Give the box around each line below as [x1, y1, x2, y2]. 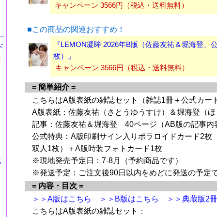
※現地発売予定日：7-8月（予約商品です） [32, 156, 183, 165]
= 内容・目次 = [32, 181, 83, 190]
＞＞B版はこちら [99, 194, 159, 203]
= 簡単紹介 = [32, 82, 76, 91]
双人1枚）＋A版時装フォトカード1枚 [32, 144, 162, 153]
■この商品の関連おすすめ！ [27, 25, 125, 33]
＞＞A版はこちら [32, 194, 92, 203]
